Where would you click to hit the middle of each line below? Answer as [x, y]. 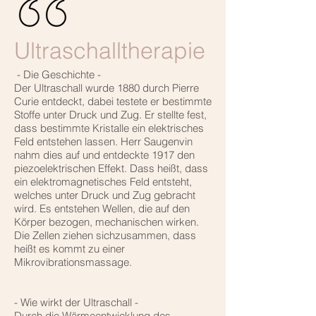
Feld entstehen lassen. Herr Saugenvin [103, 141]
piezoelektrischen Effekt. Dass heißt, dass [111, 168]
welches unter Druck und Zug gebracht [105, 195]
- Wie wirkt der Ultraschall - [76, 302]
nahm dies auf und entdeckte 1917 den [104, 154]
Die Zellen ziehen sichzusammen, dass [105, 235]
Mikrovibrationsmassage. [73, 262]
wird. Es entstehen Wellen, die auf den [102, 208]
